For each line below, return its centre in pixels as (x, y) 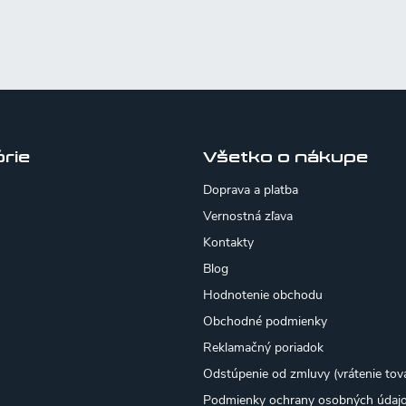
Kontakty (228, 243)
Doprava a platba (251, 190)
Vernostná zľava (248, 217)
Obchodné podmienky (265, 322)
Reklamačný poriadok (263, 348)
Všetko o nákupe (285, 158)
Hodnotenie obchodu (263, 295)
